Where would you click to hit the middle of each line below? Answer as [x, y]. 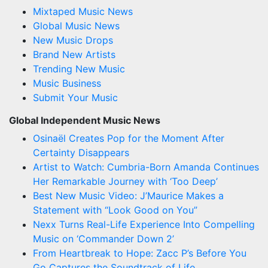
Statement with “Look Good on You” [115, 210]
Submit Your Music [75, 97]
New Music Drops [73, 40]
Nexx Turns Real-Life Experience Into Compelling [144, 224]
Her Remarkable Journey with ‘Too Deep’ [125, 181]
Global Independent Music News [85, 120]
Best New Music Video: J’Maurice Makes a [128, 195]
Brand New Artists [74, 54]
